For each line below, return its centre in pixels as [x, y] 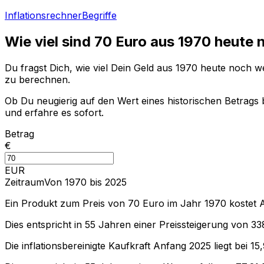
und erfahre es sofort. [54, 112]
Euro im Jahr [171, 203]
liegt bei [229, 245]
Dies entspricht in [45, 224]
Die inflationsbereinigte [57, 245]
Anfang [171, 245]
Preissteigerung [194, 224]
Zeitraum [24, 182]
